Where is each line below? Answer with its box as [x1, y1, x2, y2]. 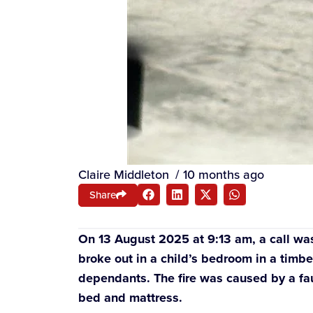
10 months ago [183, 165, 264, 183]
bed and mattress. [78, 288, 182, 307]
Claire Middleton [78, 165, 169, 183]
